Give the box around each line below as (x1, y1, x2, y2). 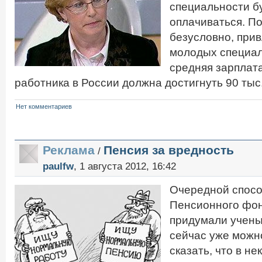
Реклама (43, 143, 95, 157)
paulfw (43, 160, 74, 172)
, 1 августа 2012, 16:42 (74, 160, 176, 172)
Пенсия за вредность (104, 143, 234, 157)
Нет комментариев (16, 103, 72, 110)
